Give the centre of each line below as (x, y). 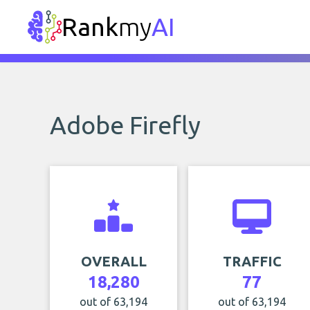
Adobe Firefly (125, 125)
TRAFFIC (252, 261)
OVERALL (113, 261)
